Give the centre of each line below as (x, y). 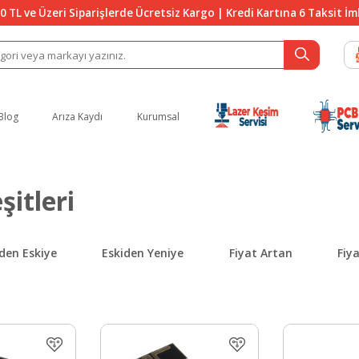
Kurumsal (159, 116)
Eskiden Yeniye (143, 252)
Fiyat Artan (260, 252)
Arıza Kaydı (78, 116)
